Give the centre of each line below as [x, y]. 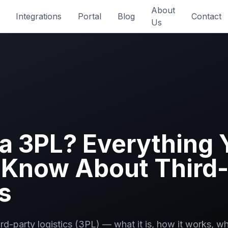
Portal [90, 16]
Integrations [39, 16]
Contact [206, 16]
